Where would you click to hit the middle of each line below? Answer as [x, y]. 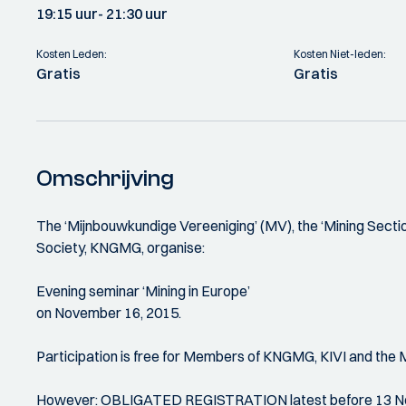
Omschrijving [105, 179]
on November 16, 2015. [109, 313]
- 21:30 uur [133, 14]
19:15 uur [67, 14]
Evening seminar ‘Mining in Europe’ [143, 291]
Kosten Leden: [72, 54]
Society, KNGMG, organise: [121, 247]
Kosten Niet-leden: [340, 54]
